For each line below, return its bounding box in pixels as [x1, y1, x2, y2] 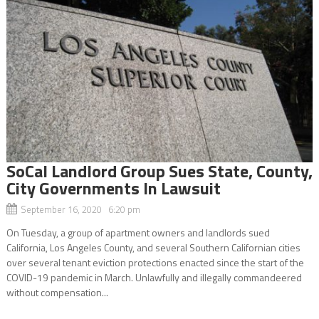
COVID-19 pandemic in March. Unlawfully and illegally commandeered [6, 269, 302, 285]
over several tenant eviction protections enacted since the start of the [6, 254, 304, 270]
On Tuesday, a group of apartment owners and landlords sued [6, 224, 270, 240]
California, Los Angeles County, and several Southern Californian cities [6, 239, 300, 255]
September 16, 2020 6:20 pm [20, 202, 140, 216]
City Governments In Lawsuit [6, 174, 221, 201]
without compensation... [6, 284, 108, 300]
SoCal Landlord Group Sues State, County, [6, 157, 313, 184]
